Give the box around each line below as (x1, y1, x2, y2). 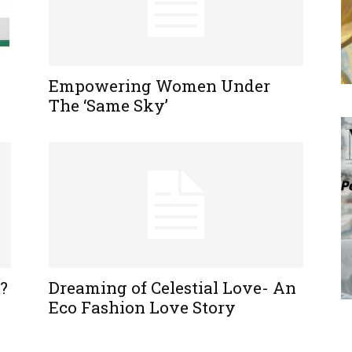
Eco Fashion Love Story (49, 296, 236, 318)
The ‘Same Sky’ (49, 94, 168, 116)
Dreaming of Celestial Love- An (49, 277, 296, 299)
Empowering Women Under (49, 75, 270, 97)
